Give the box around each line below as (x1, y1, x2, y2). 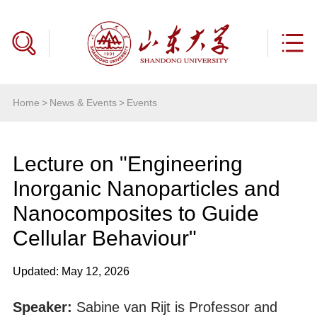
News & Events (49, 97, 117, 109)
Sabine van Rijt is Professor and (76, 299, 277, 315)
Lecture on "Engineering (12, 152, 243, 176)
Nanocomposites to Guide (12, 202, 259, 226)
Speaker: (12, 299, 76, 315)
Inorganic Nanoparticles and (12, 177, 280, 201)
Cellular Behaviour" (12, 226, 197, 250)
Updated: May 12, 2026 (12, 265, 129, 277)
